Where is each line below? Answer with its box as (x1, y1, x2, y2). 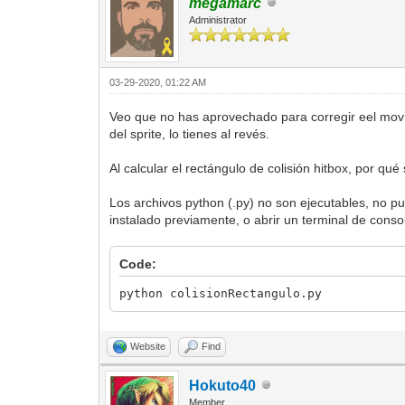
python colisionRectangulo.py (119, 286, 323, 300)
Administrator (189, 14, 248, 25)
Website (130, 340, 166, 352)
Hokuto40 (189, 377, 257, 393)
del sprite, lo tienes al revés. (109, 126, 270, 141)
